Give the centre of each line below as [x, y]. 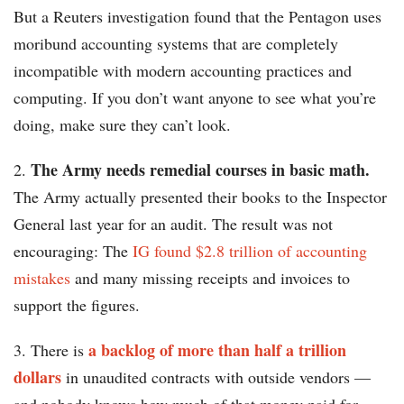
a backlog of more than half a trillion [217, 350]
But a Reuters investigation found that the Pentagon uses [197, 17]
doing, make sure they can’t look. [122, 125]
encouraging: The [73, 251]
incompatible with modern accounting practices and [183, 71]
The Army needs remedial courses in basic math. [200, 170]
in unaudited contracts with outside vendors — [216, 377]
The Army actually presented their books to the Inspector [200, 197]
